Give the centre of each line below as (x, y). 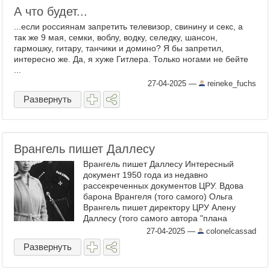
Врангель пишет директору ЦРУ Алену (159, 207)
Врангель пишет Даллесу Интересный (159, 164)
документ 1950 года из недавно (146, 175)
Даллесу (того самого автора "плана (155, 218)
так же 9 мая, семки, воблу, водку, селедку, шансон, (116, 37)
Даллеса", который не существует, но (157, 229)
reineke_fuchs (231, 83)
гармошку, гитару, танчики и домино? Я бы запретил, (119, 48)
